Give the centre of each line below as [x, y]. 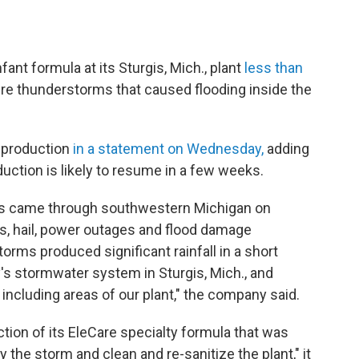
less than [274, 68]
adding [286, 149]
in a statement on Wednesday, [168, 149]
